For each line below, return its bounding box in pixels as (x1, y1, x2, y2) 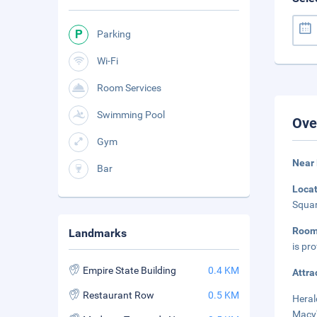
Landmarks (69, 226, 127, 240)
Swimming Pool (97, 109, 165, 120)
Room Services (97, 82, 161, 93)
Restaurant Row (83, 289, 154, 301)
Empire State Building (83, 265, 176, 276)
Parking (97, 28, 131, 40)
